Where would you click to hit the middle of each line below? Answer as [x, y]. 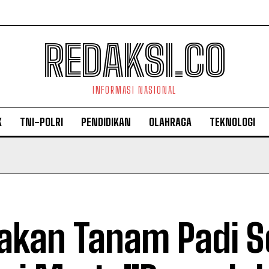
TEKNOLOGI [232, 122]
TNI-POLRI [41, 122]
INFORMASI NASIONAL [134, 90]
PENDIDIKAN [106, 122]
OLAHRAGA [170, 122]
